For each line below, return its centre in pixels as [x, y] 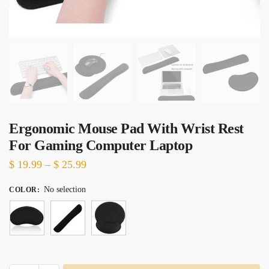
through [103, 213]
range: [99, 180]
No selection [65, 189]
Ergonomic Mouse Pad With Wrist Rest [126, 128]
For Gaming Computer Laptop [101, 145]
